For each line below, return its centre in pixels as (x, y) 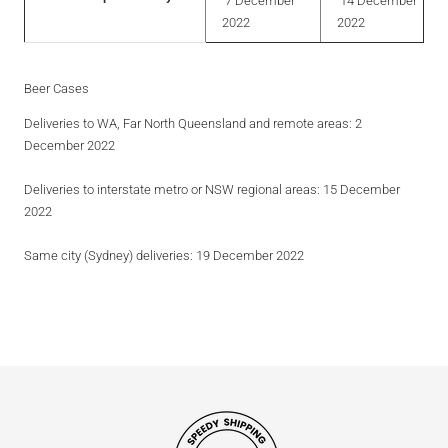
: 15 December (358, 189)
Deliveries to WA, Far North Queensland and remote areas (186, 123)
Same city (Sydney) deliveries (107, 255)
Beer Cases (56, 88)
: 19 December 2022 (247, 255)
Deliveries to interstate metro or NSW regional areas (170, 189)
